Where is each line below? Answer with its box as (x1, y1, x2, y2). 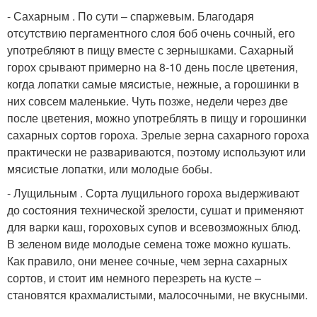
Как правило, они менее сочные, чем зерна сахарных (7, 253, 287, 269)
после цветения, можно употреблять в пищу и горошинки (7, 110, 306, 126)
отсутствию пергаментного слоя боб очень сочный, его (7, 25, 295, 41)
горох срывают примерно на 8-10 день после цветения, (7, 59, 298, 75)
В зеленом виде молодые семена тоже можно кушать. (7, 236, 291, 252)
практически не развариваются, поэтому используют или (7, 144, 306, 160)
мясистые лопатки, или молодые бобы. (7, 161, 212, 177)
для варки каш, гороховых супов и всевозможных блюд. (7, 219, 301, 235)
